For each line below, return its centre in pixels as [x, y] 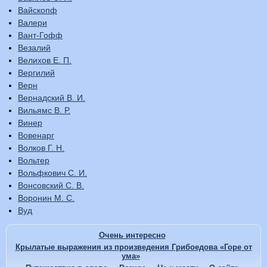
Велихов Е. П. [45, 60]
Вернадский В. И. [52, 98]
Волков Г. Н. [41, 148]
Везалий [34, 48]
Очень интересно [132, 235]
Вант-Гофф [40, 35]
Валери [32, 23]
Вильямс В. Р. [44, 111]
